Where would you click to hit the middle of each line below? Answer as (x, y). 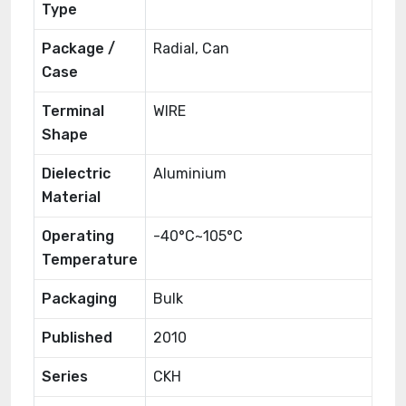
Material (71, 197)
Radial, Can (191, 48)
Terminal (73, 111)
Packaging (79, 299)
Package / (78, 48)
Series (65, 377)
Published (77, 338)
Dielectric (76, 174)
